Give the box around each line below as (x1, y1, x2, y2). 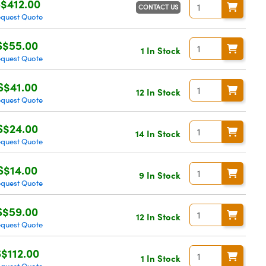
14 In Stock (135, 126, 180, 140)
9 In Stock (138, 168, 180, 181)
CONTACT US (138, 2, 178, 11)
